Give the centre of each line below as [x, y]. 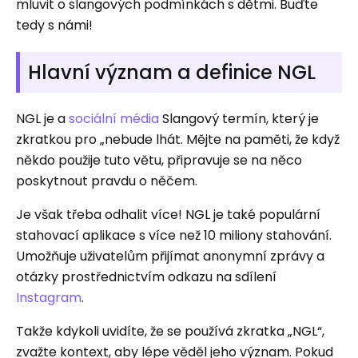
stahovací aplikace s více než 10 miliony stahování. [174, 235]
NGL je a [42, 119]
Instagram [49, 298]
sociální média [114, 119]
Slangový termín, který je [239, 119]
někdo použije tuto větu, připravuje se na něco [159, 160]
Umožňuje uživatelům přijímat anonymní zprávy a [170, 256]
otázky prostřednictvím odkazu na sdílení [146, 277]
